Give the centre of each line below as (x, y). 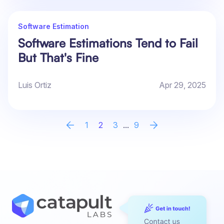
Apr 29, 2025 (182, 85)
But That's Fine (58, 58)
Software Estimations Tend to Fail (108, 43)
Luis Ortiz (35, 85)
